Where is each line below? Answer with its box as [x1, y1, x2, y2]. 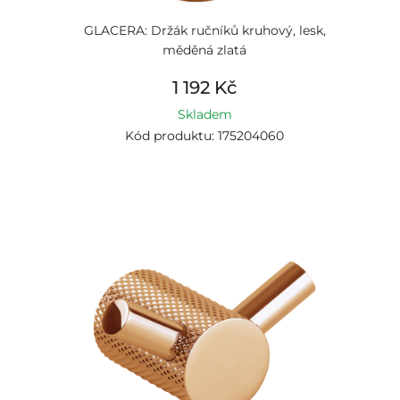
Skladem [177, 106, 232, 122]
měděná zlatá [162, 42, 246, 58]
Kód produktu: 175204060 [125, 128, 284, 144]
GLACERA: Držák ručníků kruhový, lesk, [83, 22, 326, 38]
